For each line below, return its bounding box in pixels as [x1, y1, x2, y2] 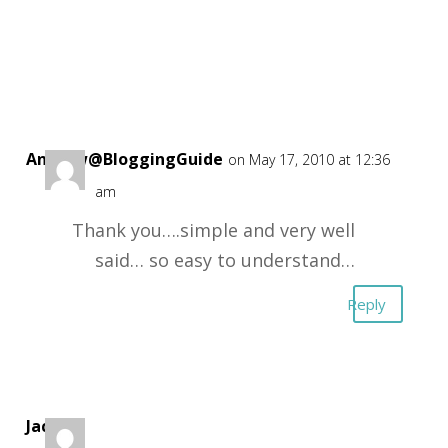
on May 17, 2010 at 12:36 [227, 150, 390, 169]
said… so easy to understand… [94, 248, 355, 272]
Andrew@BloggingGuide [25, 148, 223, 170]
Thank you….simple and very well [71, 218, 355, 242]
